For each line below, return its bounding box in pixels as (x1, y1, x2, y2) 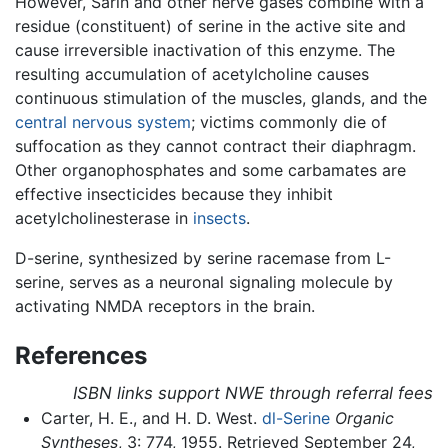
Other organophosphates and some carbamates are (15, 160, 406, 181)
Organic (334, 408, 394, 429)
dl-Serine (261, 408, 330, 429)
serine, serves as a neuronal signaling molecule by (15, 272, 393, 293)
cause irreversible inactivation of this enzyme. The (15, 40, 395, 61)
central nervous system (15, 112, 191, 133)
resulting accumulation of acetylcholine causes (15, 64, 369, 85)
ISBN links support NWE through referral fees (73, 383, 433, 404)
